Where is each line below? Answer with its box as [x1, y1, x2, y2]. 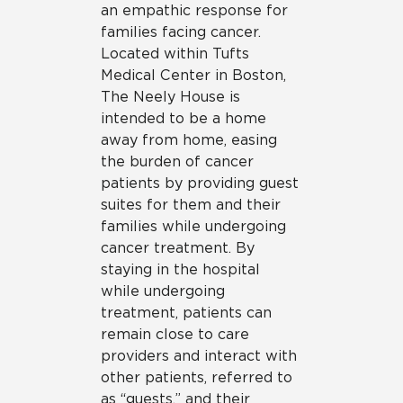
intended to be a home [101, 110, 266, 128]
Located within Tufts [101, 45, 249, 63]
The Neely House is [101, 88, 240, 106]
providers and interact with [101, 347, 297, 365]
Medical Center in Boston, [101, 67, 286, 85]
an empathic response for [101, 2, 288, 20]
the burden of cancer [101, 153, 254, 171]
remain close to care [101, 326, 249, 344]
